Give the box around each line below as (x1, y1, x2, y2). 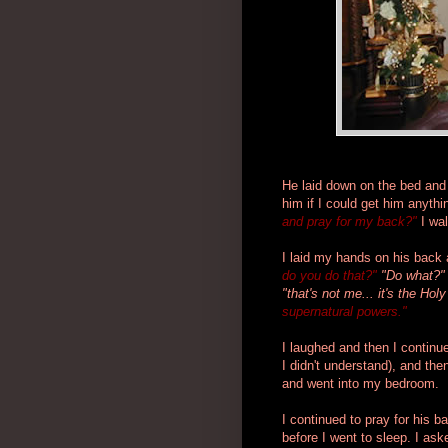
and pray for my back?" (282, 213, 417, 229)
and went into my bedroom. (282, 375, 439, 391)
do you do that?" (282, 267, 377, 283)
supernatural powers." (282, 303, 407, 319)
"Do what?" (381, 267, 445, 283)
